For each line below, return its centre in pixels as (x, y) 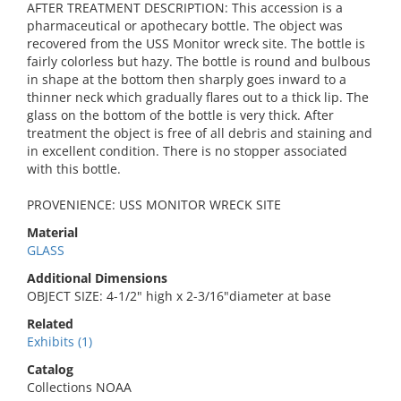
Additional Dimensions (97, 278)
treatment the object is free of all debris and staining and (200, 133)
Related (50, 324)
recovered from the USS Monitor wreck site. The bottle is (196, 43)
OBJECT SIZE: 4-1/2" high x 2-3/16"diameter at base (179, 296)
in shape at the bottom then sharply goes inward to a (187, 79)
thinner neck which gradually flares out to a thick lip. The (198, 97)
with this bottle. (74, 169)
